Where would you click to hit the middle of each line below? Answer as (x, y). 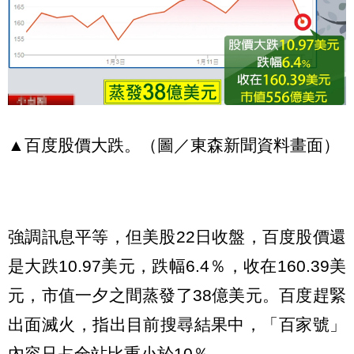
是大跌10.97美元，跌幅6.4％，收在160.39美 (177, 265)
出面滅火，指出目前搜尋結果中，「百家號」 (177, 324)
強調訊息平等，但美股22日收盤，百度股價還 (177, 236)
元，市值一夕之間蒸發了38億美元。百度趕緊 (177, 295)
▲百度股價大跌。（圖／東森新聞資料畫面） (174, 145)
